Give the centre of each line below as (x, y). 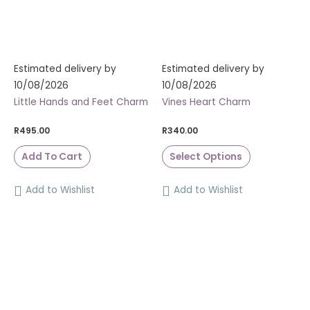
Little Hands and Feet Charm (81, 102)
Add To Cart (52, 156)
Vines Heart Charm (206, 102)
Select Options (206, 156)
